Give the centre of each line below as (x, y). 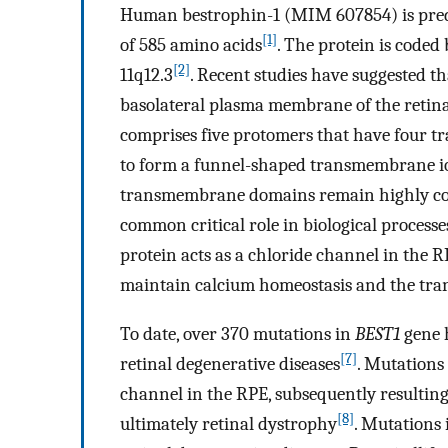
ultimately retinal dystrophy (228, 423)
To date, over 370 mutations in (237, 333)
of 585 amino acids (191, 45)
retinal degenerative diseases (230, 363)
